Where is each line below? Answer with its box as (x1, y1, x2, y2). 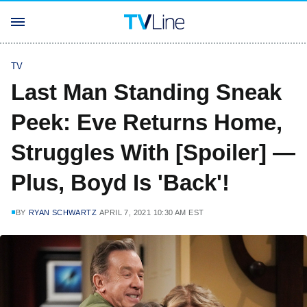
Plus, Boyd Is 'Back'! (11, 170, 230, 195)
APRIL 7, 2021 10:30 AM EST (99, 208, 204, 217)
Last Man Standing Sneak (11, 79, 282, 105)
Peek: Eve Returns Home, (11, 110, 282, 135)
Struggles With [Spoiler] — (11, 140, 295, 165)
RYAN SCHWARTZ (28, 208, 97, 217)
